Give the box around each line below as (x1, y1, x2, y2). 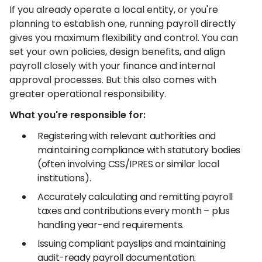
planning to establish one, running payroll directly (9, 17, 236, 30)
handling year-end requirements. (37, 218, 184, 232)
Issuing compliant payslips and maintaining (37, 237, 226, 250)
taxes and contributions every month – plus (37, 204, 230, 218)
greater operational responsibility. (9, 87, 166, 101)
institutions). (37, 171, 91, 185)
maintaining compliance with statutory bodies (37, 143, 240, 157)
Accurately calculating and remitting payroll (37, 190, 233, 204)
